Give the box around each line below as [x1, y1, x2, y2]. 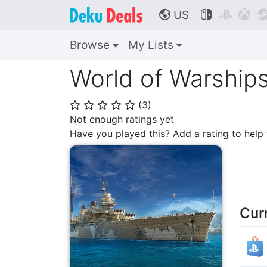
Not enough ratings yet [70, 113, 174, 125]
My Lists [128, 38, 176, 52]
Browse [70, 38, 113, 52]
